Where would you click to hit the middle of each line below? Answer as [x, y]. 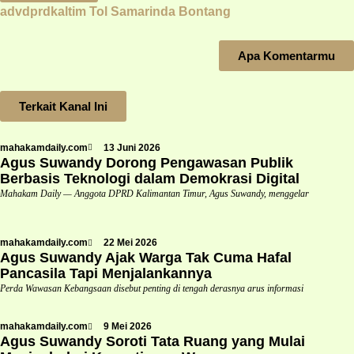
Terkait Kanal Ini [63, 106]
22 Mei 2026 [130, 243]
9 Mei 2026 [128, 327]
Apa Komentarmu [286, 55]
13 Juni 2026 [132, 147]
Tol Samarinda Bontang [160, 11]
